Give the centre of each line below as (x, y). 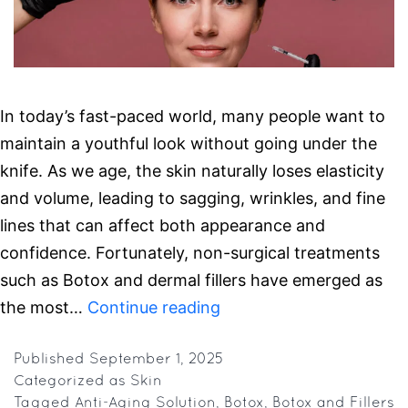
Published (51, 360)
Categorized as (72, 382)
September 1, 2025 (157, 360)
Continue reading (154, 308)
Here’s (243, 389)
